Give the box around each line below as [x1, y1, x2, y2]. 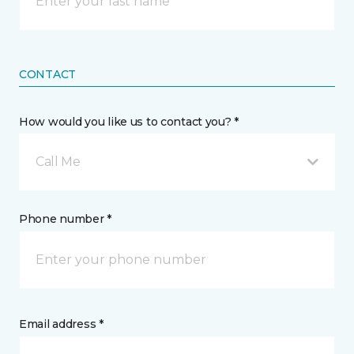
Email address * [19, 317, 104, 331]
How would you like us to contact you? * [19, 115, 239, 129]
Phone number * [19, 212, 112, 226]
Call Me [36, 154, 81, 169]
